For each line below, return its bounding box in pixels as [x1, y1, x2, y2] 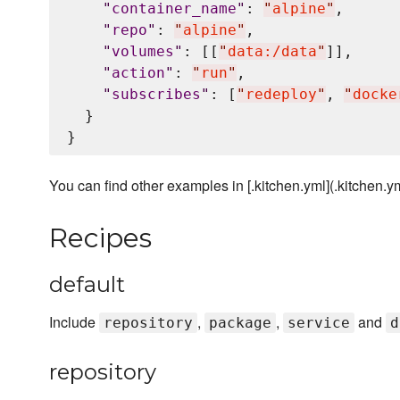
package [209, 314, 271, 332]
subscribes [112, 86, 201, 104]
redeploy [246, 86, 317, 104]
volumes [112, 43, 174, 61]
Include [49, 312, 99, 333]
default [49, 271, 125, 298]
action [112, 64, 165, 82]
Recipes [49, 221, 152, 255]
